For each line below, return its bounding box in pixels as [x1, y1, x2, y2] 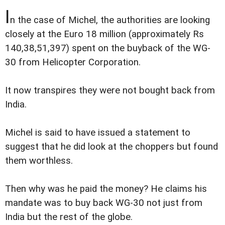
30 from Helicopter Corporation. [5, 56, 141, 68]
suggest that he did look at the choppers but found [5, 141, 218, 152]
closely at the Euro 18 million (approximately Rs [5, 28, 204, 40]
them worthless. [5, 155, 73, 166]
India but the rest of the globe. [5, 211, 133, 222]
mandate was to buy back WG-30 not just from [5, 197, 202, 208]
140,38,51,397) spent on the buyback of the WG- [5, 42, 210, 54]
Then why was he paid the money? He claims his [5, 183, 207, 194]
